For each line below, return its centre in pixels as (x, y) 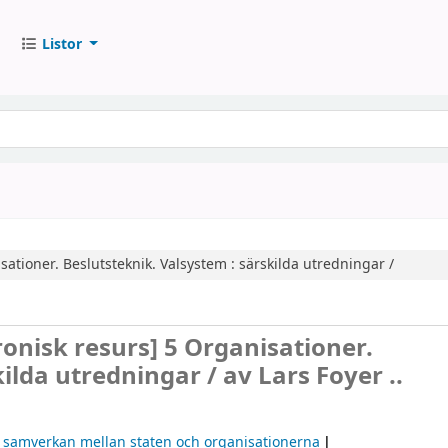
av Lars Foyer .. (313, 376)
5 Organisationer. (268, 348)
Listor (61, 44)
